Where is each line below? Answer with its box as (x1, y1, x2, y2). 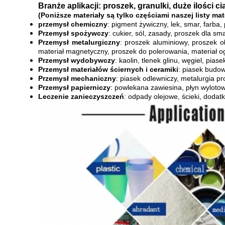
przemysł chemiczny (38, 20, 107, 28)
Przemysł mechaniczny (38, 74, 116, 82)
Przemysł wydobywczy (38, 56, 115, 64)
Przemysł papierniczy (38, 83, 110, 91)
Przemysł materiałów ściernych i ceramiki (38, 65, 178, 73)
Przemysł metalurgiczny (38, 38, 120, 46)
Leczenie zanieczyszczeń (38, 92, 124, 100)
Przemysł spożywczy (38, 29, 108, 37)
